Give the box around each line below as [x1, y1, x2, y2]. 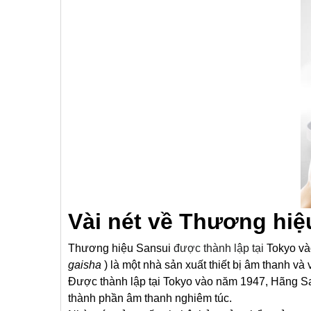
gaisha [68, 259, 101, 271]
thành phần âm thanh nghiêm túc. [68, 292, 232, 304]
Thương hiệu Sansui [68, 242, 171, 254]
